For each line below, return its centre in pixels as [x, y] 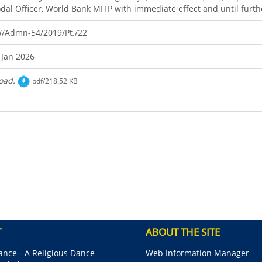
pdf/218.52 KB [55, 81]
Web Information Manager [197, 253]
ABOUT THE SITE [183, 232]
